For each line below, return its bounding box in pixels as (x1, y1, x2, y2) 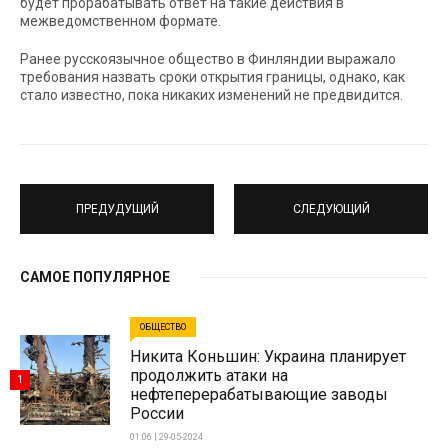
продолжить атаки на (130, 366, 288, 385)
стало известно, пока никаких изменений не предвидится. (20, 87, 403, 103)
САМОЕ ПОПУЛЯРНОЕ (20, 269, 170, 285)
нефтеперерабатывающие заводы (130, 385, 388, 404)
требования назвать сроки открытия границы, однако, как (20, 69, 405, 85)
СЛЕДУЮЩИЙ (292, 201, 370, 216)
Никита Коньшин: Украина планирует (130, 347, 406, 366)
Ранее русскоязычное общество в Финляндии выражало (20, 51, 396, 67)
